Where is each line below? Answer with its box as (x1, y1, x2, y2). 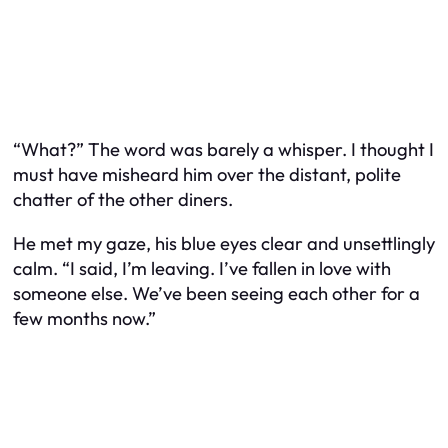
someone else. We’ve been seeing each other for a (13, 281, 420, 305)
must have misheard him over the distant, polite (13, 163, 401, 187)
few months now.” (13, 306, 156, 330)
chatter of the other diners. (13, 188, 233, 212)
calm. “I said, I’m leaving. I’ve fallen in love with (13, 256, 391, 280)
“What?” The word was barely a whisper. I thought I (13, 138, 434, 162)
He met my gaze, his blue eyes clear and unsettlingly (13, 231, 435, 255)
